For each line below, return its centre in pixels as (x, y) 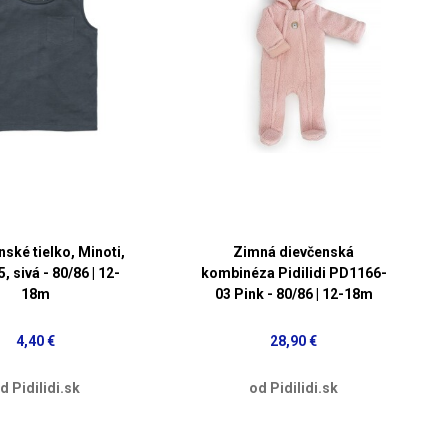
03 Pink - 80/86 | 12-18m (293, 293)
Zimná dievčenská (294, 251)
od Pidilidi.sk (294, 387)
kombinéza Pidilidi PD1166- (293, 272)
